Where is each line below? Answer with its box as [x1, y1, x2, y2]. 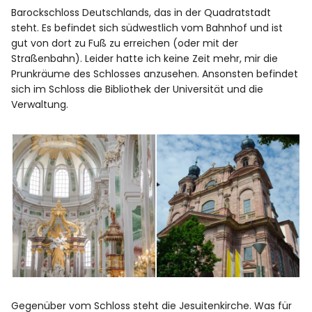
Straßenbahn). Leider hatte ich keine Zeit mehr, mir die [11, 52, 279, 66]
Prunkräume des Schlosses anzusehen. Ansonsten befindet [11, 67, 299, 81]
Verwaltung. [11, 97, 69, 112]
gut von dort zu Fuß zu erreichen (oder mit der [11, 36, 239, 51]
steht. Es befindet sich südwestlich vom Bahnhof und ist [11, 21, 283, 36]
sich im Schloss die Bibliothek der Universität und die [11, 82, 264, 97]
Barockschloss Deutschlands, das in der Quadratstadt [11, 6, 272, 20]
